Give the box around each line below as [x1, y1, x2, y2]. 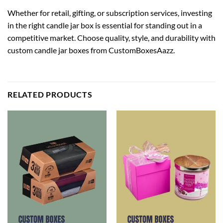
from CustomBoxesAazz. [89, 45, 175, 55]
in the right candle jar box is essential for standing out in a [7, 20, 202, 30]
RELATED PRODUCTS [7, 90, 93, 100]
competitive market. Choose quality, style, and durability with [7, 33, 216, 43]
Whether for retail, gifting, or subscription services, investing [7, 8, 212, 18]
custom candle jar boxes [7, 45, 89, 55]
